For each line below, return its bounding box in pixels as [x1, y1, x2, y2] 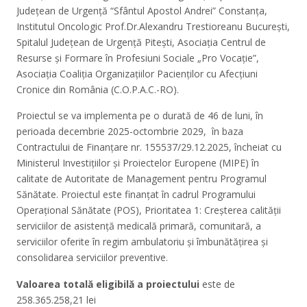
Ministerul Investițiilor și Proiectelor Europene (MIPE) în [16, 156, 259, 170]
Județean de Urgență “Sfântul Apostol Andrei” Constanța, [16, 3, 267, 17]
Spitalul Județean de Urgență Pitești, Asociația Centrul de [16, 35, 266, 49]
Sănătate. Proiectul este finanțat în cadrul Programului [16, 188, 256, 201]
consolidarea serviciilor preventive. [16, 251, 168, 265]
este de [199, 277, 235, 291]
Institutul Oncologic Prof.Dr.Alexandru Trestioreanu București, [16, 19, 290, 33]
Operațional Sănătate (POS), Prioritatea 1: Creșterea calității [16, 204, 281, 217]
